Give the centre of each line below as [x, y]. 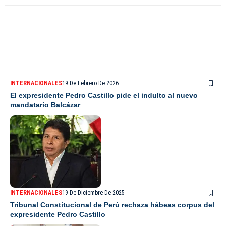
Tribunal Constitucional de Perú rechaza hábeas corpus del [112, 205]
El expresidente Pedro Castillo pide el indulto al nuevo [104, 96]
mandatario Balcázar [45, 105]
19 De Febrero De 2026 [90, 83]
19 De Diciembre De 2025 [93, 193]
